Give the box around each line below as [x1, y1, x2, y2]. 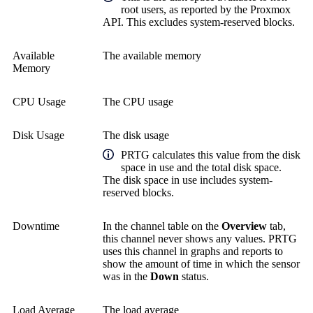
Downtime [13, 219, 59, 232]
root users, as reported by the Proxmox [121, 3, 291, 15]
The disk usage [103, 129, 169, 141]
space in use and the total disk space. [121, 161, 282, 173]
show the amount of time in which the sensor [103, 257, 300, 270]
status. [179, 270, 209, 282]
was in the [103, 270, 150, 282]
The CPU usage [103, 95, 173, 108]
